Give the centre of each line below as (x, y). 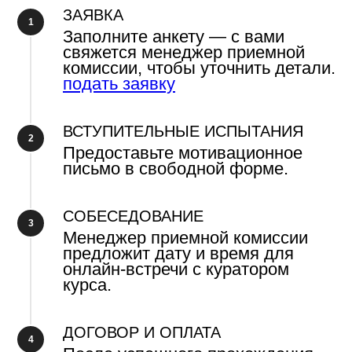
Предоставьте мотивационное (183, 153)
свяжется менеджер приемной (184, 53)
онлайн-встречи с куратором (176, 269)
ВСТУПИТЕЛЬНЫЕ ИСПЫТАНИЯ (183, 132)
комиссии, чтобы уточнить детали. (199, 68)
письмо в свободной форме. (176, 169)
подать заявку (119, 84)
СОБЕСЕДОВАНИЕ (133, 216)
